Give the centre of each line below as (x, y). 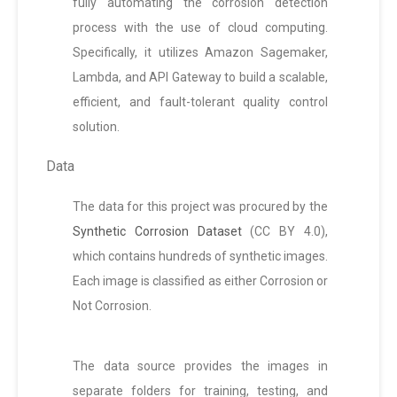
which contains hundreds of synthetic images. (200, 257)
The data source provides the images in (200, 366)
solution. (96, 127)
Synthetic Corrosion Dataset (157, 232)
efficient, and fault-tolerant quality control (200, 102)
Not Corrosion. (112, 306)
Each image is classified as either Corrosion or (200, 281)
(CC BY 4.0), (285, 232)
